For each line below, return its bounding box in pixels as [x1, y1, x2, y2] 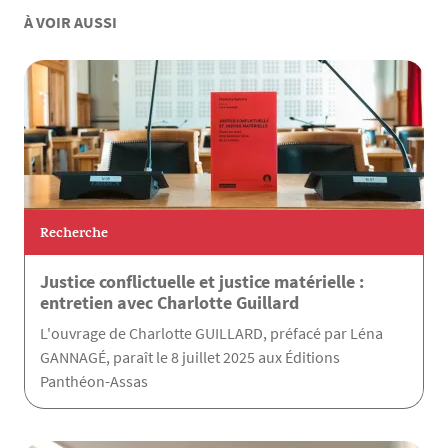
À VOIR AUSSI [24, 12, 117, 33]
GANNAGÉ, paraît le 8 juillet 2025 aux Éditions [40, 347, 340, 368]
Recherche [40, 222, 108, 246]
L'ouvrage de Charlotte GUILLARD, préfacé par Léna [40, 323, 383, 344]
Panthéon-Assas [40, 371, 148, 392]
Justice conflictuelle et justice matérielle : [40, 270, 364, 294]
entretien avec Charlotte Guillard [40, 291, 299, 315]
